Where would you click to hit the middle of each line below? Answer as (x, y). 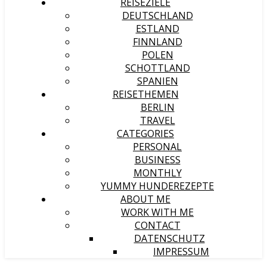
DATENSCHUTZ (169, 238)
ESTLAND (157, 29)
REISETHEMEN (145, 94)
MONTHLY (157, 173)
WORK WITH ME (157, 212)
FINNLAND (157, 42)
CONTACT (157, 225)
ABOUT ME (145, 199)
